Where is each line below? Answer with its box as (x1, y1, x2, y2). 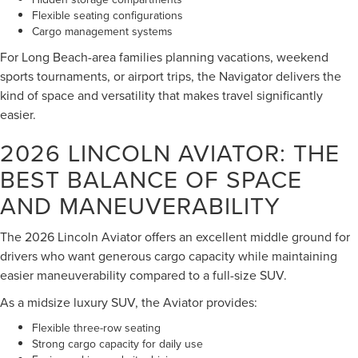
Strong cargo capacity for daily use (32, 335, 203, 352)
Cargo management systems (32, 22, 173, 39)
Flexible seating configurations (32, 6, 183, 23)
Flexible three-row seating (32, 319, 161, 336)
